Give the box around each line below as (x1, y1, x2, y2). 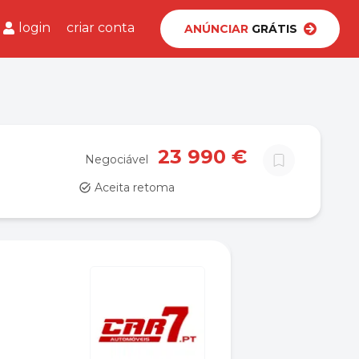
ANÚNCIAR (184, 22, 248, 36)
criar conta (67, 20, 135, 35)
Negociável (85, 152, 148, 167)
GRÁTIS (248, 22, 297, 36)
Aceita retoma (95, 180, 175, 195)
